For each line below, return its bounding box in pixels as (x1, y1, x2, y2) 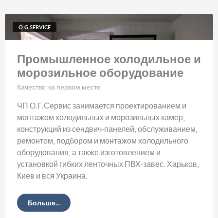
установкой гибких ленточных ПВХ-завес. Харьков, (17, 160, 199, 170)
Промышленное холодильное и (17, 51, 201, 67)
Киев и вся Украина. (17, 171, 88, 182)
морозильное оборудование (17, 64, 183, 81)
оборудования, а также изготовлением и (17, 148, 161, 158)
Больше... (28, 198, 60, 208)
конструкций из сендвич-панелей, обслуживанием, (17, 125, 198, 135)
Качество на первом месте (17, 83, 101, 92)
